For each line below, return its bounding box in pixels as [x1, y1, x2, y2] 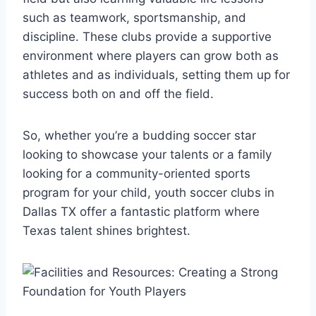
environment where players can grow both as [23, 48, 279, 63]
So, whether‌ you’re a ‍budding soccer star [23, 128, 256, 142]
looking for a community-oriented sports [23, 166, 250, 181]
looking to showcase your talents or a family [23, 147, 272, 162]
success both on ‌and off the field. [23, 86, 214, 101]
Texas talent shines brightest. [23, 223, 190, 238]
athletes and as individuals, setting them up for [23, 67, 290, 82]
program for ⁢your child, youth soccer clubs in [23, 185, 274, 200]
